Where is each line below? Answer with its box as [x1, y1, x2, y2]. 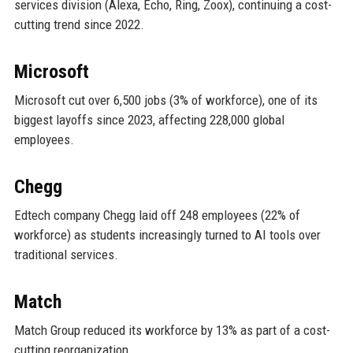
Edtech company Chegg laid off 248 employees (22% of [13, 206, 300, 223]
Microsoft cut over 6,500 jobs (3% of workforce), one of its [13, 91, 318, 108]
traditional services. [13, 246, 118, 262]
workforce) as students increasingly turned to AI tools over [13, 226, 321, 243]
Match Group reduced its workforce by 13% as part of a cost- [13, 321, 330, 338]
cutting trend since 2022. [13, 16, 144, 32]
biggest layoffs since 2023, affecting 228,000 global [13, 111, 284, 128]
